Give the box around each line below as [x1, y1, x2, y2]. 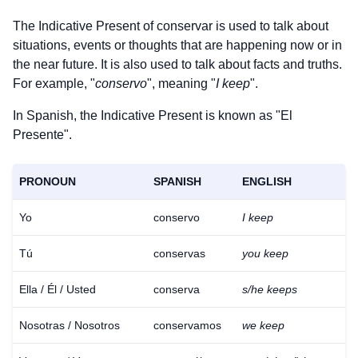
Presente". [13, 128, 72, 141]
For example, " [13, 77, 95, 90]
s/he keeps [242, 283, 297, 296]
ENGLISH [242, 175, 292, 188]
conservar [157, 19, 213, 33]
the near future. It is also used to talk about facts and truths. [13, 58, 342, 71]
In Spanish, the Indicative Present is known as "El [13, 109, 292, 122]
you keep [242, 247, 288, 260]
